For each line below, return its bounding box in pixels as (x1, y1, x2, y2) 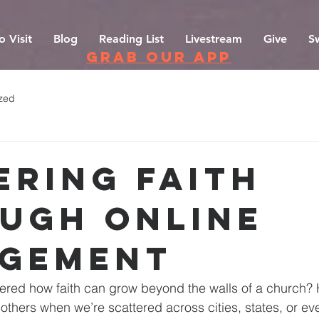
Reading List (98, 32, 164, 46)
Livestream (184, 32, 242, 46)
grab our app (86, 48, 231, 66)
